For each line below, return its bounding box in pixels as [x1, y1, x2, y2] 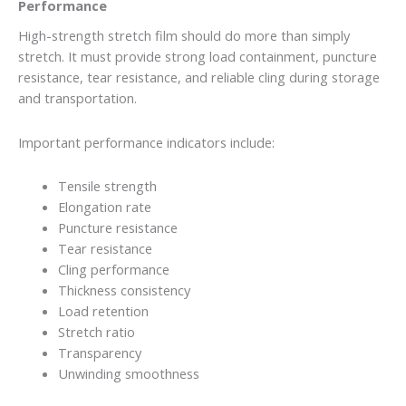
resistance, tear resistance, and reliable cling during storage [18, 68, 380, 87]
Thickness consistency [57, 281, 190, 300]
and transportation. [18, 89, 137, 108]
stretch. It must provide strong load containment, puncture [18, 47, 377, 66]
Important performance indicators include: [18, 132, 275, 151]
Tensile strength [57, 177, 157, 196]
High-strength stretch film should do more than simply [18, 26, 350, 45]
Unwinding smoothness [57, 364, 199, 383]
